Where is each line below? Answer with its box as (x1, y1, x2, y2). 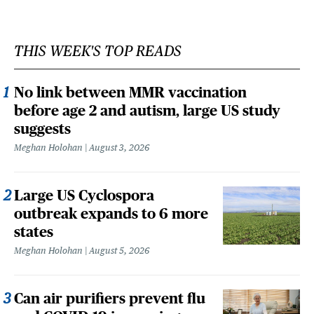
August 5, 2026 (89, 245, 149, 256)
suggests (14, 121, 71, 137)
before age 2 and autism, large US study (14, 102, 280, 118)
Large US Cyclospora (14, 187, 154, 203)
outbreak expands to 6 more (14, 205, 208, 221)
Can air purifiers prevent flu (14, 290, 205, 306)
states (14, 224, 53, 240)
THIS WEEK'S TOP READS (14, 42, 182, 60)
